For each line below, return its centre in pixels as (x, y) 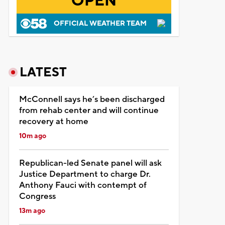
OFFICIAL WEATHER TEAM (100, 23)
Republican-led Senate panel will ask (90, 163)
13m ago (32, 211)
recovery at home (53, 121)
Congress (37, 196)
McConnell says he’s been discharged (92, 99)
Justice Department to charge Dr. (85, 174)
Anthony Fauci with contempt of (83, 185)
